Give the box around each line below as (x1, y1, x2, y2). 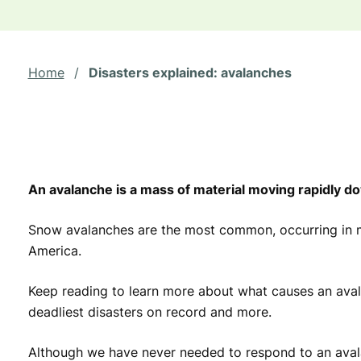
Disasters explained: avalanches (88, 64, 292, 81)
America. (27, 243, 81, 259)
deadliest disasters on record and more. (27, 304, 272, 320)
